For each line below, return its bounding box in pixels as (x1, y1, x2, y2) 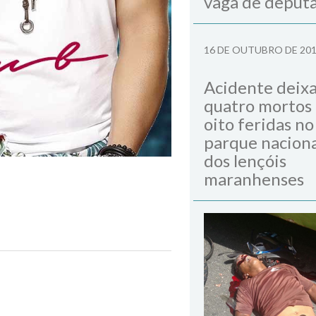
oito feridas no (204, 114, 314, 134)
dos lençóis (204, 150, 286, 171)
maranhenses (204, 169, 304, 189)
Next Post (111, 269, 159, 281)
